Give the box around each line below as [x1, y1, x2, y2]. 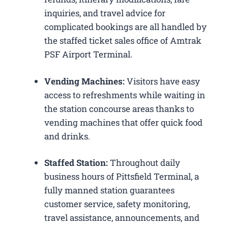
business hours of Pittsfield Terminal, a [44, 170, 199, 183]
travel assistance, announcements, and [44, 212, 199, 224]
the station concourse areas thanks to [44, 102, 194, 115]
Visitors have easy [125, 75, 200, 87]
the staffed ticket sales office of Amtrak [44, 35, 202, 47]
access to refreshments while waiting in [44, 89, 205, 101]
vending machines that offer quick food [44, 116, 203, 128]
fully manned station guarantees [44, 184, 175, 196]
